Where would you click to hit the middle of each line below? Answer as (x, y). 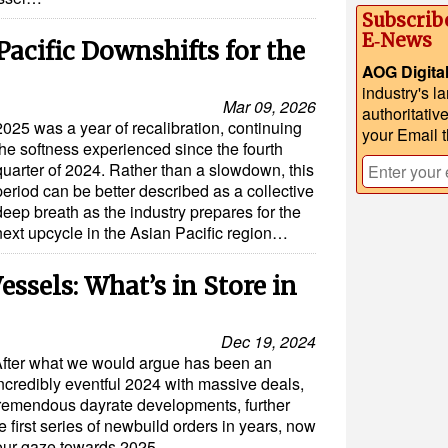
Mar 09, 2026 (269, 107)
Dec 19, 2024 (268, 342)
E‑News (397, 41)
